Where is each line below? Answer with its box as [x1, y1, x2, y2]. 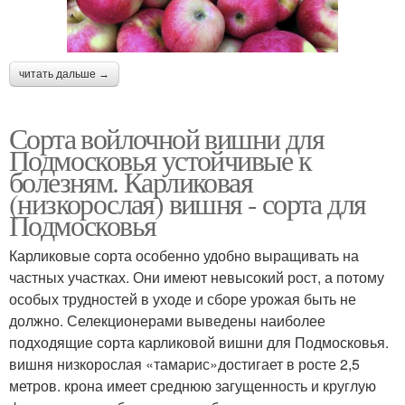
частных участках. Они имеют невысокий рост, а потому [9, 267, 384, 288]
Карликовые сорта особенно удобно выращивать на [9, 245, 359, 267]
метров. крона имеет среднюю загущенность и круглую [9, 375, 376, 397]
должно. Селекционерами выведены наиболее [9, 310, 325, 332]
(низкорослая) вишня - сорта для [9, 184, 366, 223]
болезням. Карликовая [9, 162, 252, 202]
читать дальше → [19, 68, 109, 81]
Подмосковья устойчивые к [9, 140, 312, 180]
